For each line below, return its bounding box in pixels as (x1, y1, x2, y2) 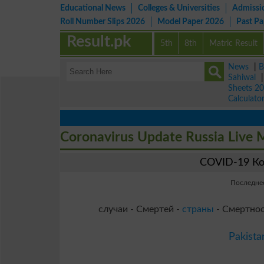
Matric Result (209, 39, 258, 48)
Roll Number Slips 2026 (60, 17, 145, 26)
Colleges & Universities (138, 4, 220, 12)
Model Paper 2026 (157, 17, 224, 26)
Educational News (60, 4, 126, 12)
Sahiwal (228, 73, 256, 82)
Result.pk (67, 34, 131, 49)
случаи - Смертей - (98, 204, 182, 214)
